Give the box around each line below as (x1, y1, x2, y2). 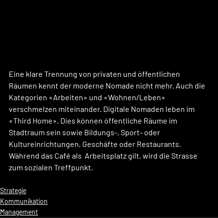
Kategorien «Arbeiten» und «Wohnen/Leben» (9, 92, 167, 102)
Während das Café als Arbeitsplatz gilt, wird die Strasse (9, 150, 199, 160)
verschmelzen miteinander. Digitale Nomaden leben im (9, 104, 196, 113)
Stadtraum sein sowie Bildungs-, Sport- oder (9, 127, 162, 137)
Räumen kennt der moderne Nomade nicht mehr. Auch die (9, 80, 207, 90)
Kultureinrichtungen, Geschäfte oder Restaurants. (9, 139, 182, 148)
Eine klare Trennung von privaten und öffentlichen (9, 69, 182, 78)
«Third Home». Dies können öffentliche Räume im (9, 115, 179, 125)
